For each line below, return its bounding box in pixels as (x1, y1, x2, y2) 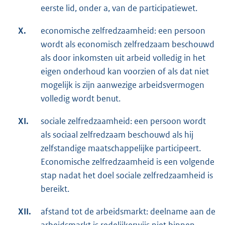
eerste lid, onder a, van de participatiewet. (41, 2, 197, 14)
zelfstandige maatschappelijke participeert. (41, 142, 201, 154)
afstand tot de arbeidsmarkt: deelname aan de (41, 205, 215, 217)
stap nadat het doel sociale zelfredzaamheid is (41, 169, 213, 181)
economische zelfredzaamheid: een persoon (41, 25, 205, 36)
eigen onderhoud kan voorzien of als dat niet (41, 65, 209, 77)
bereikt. (41, 183, 69, 194)
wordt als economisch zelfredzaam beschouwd (41, 38, 214, 50)
